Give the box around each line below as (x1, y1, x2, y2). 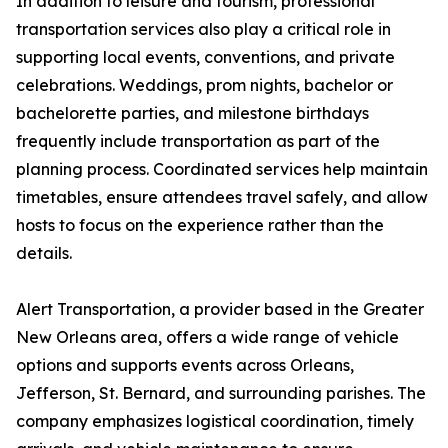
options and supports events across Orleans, (16, 355, 354, 375)
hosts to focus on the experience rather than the (16, 215, 384, 235)
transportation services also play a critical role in (16, 19, 391, 39)
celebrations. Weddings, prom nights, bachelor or (16, 75, 393, 95)
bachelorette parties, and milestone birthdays (16, 103, 369, 123)
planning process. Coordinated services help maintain (16, 159, 428, 179)
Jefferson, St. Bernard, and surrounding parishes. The (16, 383, 426, 403)
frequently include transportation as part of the (16, 131, 380, 151)
